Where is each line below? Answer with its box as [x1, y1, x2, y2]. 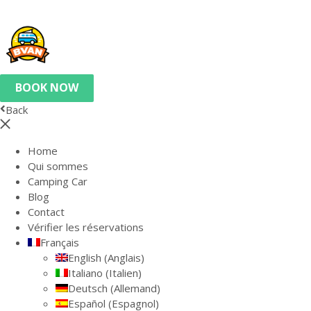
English [68, 251, 101, 264]
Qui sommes [28, 159, 88, 173]
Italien [109, 266, 138, 280]
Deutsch [68, 281, 108, 295]
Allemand [114, 281, 157, 295]
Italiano [68, 266, 103, 280]
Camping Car [28, 174, 87, 188]
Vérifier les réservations [28, 220, 144, 234]
